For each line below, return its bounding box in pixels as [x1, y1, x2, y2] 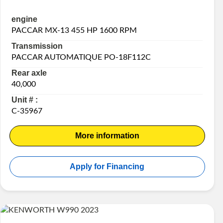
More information [75, 131, 139, 140]
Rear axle [11, 68, 47, 77]
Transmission [11, 41, 63, 50]
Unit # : [11, 95, 38, 104]
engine [11, 14, 38, 23]
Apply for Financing [70, 162, 145, 171]
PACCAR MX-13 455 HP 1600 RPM [11, 26, 137, 34]
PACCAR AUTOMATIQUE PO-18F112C [11, 53, 151, 61]
